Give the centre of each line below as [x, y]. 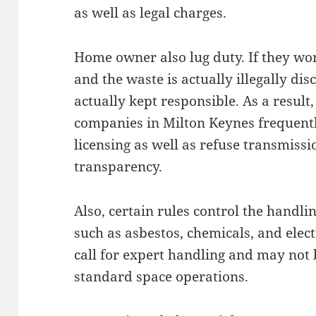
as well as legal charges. [151, 12]
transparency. [119, 166]
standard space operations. [162, 276]
